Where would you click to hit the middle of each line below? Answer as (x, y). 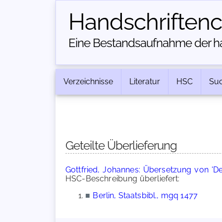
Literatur (145, 82)
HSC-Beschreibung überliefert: (123, 179)
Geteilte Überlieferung (121, 145)
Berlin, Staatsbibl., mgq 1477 (145, 195)
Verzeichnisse (88, 82)
